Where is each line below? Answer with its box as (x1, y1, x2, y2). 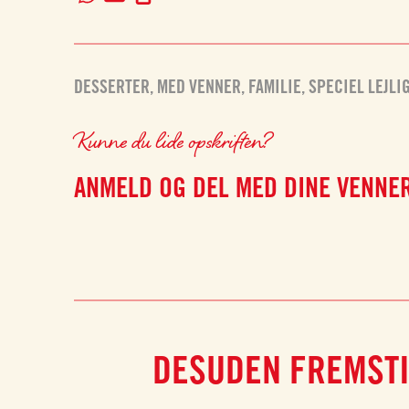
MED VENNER (157, 76, 242, 98)
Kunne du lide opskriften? (74, 124, 276, 156)
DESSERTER (74, 76, 151, 98)
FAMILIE (248, 76, 302, 98)
